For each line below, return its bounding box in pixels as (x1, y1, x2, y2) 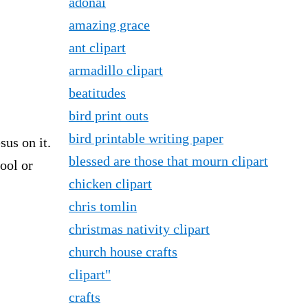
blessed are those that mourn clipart (69, 153, 268, 168)
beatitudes (69, 85, 126, 100)
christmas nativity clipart (69, 221, 210, 236)
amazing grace (69, 16, 150, 32)
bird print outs (69, 107, 148, 123)
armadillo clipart (69, 62, 163, 78)
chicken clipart (69, 175, 152, 191)
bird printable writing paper (69, 130, 223, 146)
